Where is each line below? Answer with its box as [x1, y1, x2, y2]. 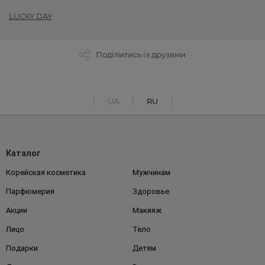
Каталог [6, 148, 41, 159]
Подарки [6, 244, 38, 253]
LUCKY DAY [9, 11, 52, 21]
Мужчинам [132, 168, 170, 177]
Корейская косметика [6, 168, 86, 177]
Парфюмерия [6, 187, 54, 196]
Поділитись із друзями [96, 50, 186, 60]
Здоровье [132, 187, 169, 196]
